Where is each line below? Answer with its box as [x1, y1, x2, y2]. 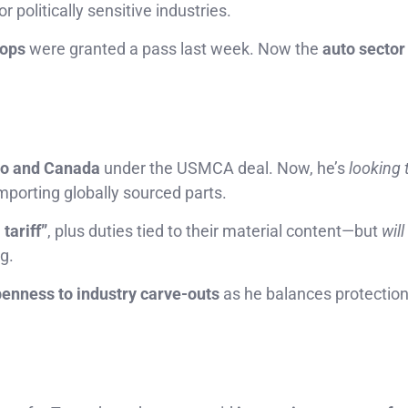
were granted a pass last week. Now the [25, 39, 322, 59]
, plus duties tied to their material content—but [47, 221, 382, 241]
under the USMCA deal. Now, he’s [100, 158, 349, 178]
